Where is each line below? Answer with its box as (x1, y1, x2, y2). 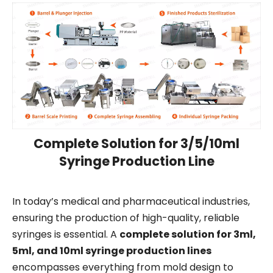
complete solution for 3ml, (119, 227, 256, 242)
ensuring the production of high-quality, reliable (12, 211, 239, 225)
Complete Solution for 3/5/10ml (34, 135, 239, 153)
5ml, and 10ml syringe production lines (12, 244, 211, 258)
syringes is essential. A (12, 227, 119, 242)
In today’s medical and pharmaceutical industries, (12, 194, 250, 209)
